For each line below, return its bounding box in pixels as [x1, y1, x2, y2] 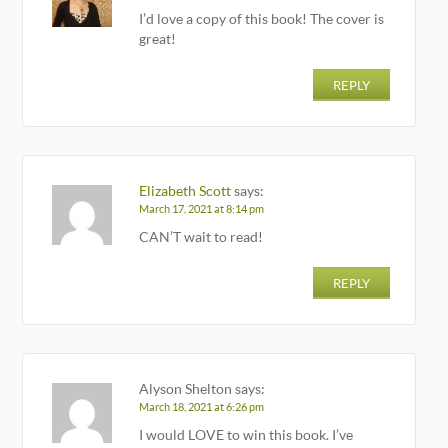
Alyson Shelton [139, 379, 233, 397]
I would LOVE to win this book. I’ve [139, 425, 354, 443]
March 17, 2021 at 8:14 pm [139, 201, 265, 216]
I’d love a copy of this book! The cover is [139, 9, 385, 27]
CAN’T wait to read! [139, 227, 264, 245]
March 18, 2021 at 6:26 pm [139, 399, 265, 414]
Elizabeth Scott [139, 181, 232, 199]
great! [139, 29, 177, 47]
